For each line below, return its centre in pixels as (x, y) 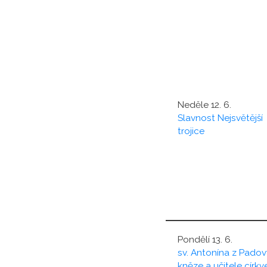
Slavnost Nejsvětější (220, 118)
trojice (191, 131)
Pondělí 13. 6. (205, 239)
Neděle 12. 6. (204, 105)
